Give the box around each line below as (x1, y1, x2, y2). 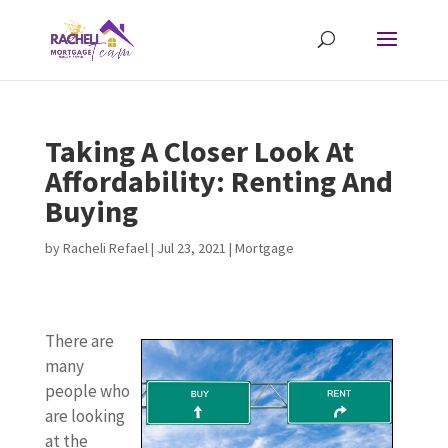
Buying (44, 192, 138, 230)
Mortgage (234, 239, 294, 257)
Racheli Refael (62, 239, 148, 257)
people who (44, 380, 130, 402)
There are (44, 330, 114, 352)
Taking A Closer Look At (44, 132, 354, 170)
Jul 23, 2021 (156, 239, 226, 257)
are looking (44, 405, 125, 427)
